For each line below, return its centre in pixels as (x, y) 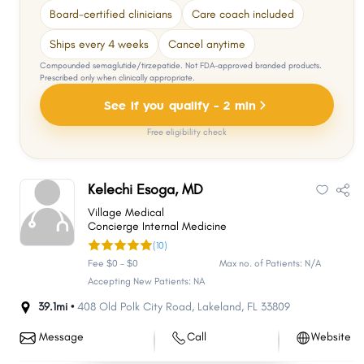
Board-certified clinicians (111, 14)
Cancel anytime (207, 44)
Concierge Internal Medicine (157, 226)
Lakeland (219, 307)
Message (61, 337)
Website (331, 337)
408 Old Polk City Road (134, 307)
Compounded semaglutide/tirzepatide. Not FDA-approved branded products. (181, 65)
